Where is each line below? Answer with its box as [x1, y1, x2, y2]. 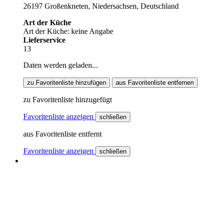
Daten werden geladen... [23, 61, 98, 69]
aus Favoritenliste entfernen [116, 78, 194, 86]
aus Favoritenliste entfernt [23, 129, 102, 138]
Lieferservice [23, 35, 65, 44]
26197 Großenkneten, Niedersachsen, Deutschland [23, 1, 179, 10]
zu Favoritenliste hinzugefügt [23, 95, 112, 104]
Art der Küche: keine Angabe [23, 27, 113, 35]
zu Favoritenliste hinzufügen [27, 78, 106, 86]
